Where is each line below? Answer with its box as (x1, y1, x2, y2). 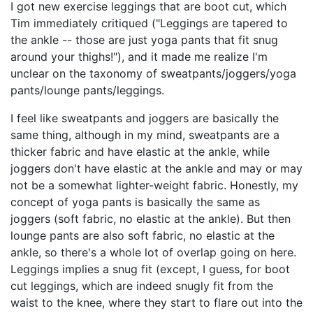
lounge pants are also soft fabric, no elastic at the (10, 228, 275, 242)
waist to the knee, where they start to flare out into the (10, 296, 303, 310)
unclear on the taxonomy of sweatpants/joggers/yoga (10, 66, 296, 80)
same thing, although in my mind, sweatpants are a (10, 128, 279, 142)
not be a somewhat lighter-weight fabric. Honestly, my (10, 178, 298, 192)
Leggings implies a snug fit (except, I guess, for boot (10, 262, 290, 276)
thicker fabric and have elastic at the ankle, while (10, 145, 270, 159)
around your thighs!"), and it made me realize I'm (10, 50, 268, 64)
